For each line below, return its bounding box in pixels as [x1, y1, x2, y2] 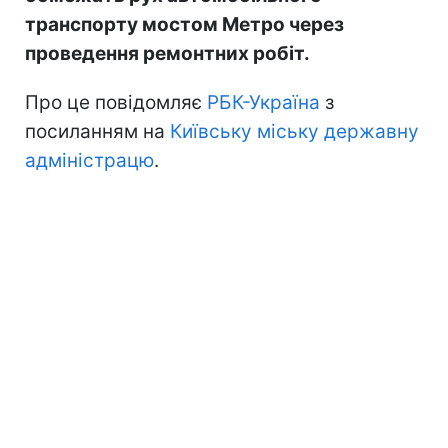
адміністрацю [25, 149, 154, 173]
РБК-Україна [207, 91, 320, 115]
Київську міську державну [170, 120, 419, 144]
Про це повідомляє [25, 91, 207, 115]
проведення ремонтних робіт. [25, 42, 310, 66]
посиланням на [25, 120, 170, 144]
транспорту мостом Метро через [25, 13, 344, 37]
